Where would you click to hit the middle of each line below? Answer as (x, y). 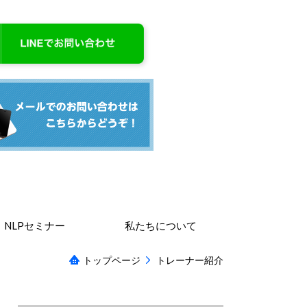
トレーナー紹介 (190, 260)
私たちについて (160, 225)
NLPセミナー (35, 225)
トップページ (112, 260)
